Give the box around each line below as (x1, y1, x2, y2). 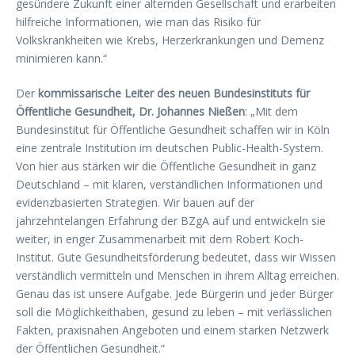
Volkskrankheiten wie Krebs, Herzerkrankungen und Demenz (16, 32, 324, 48)
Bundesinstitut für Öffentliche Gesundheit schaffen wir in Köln (16, 122, 330, 137)
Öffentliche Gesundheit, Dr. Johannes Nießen (16, 104, 245, 119)
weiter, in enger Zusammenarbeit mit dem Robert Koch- (16, 231, 303, 246)
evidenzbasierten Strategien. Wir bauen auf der (16, 195, 254, 210)
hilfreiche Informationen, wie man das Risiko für (16, 14, 261, 29)
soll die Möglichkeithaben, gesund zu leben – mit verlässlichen (16, 304, 332, 319)
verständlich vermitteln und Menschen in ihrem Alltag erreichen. (16, 268, 339, 283)
